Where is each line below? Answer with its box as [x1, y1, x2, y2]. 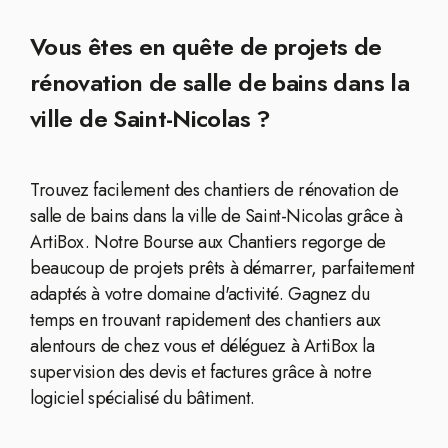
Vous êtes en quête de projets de [30, 29, 382, 64]
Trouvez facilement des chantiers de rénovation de [30, 177, 399, 203]
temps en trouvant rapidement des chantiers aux [30, 307, 381, 333]
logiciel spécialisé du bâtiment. [30, 385, 255, 411]
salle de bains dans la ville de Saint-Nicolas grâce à [30, 203, 403, 229]
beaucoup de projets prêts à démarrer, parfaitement [30, 255, 415, 281]
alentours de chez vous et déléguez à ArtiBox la [30, 333, 375, 359]
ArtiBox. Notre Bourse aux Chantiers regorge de [30, 229, 386, 255]
